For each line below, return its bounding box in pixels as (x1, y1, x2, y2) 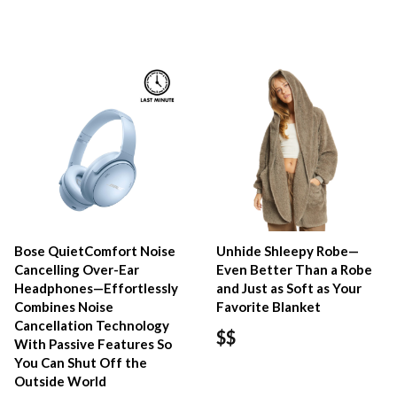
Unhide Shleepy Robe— (216, 242, 360, 259)
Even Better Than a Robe (216, 261, 373, 277)
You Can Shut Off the (14, 354, 147, 370)
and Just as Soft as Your (216, 279, 362, 296)
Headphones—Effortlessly (14, 279, 178, 296)
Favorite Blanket (216, 298, 322, 315)
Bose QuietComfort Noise (14, 242, 175, 259)
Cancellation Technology (14, 316, 169, 333)
